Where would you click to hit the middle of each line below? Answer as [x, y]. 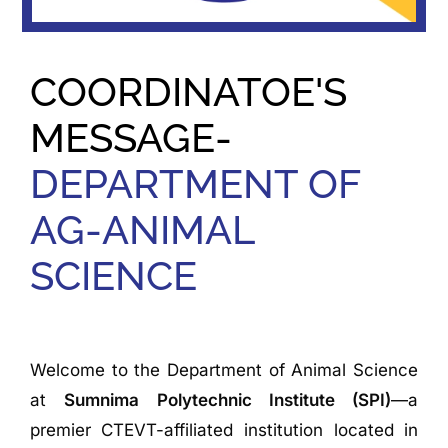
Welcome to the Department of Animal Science [224, 370]
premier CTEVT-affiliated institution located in [224, 430]
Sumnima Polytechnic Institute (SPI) [228, 400]
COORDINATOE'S [188, 91]
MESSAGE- [130, 137]
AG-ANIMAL [141, 229]
